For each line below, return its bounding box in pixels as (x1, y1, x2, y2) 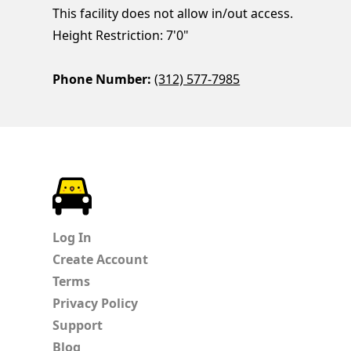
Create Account (52, 251, 149, 269)
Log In (52, 229, 92, 247)
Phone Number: (52, 71, 152, 89)
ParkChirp (92, 178, 152, 196)
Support (52, 317, 103, 335)
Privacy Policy (52, 295, 139, 313)
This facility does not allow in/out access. (52, 5, 294, 23)
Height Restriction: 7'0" (52, 27, 190, 45)
